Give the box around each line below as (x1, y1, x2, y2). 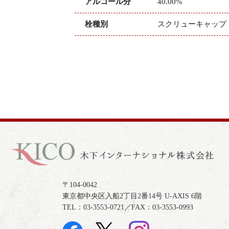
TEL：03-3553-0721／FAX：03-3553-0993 (62, 203, 193, 212)
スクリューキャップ (157, 20, 226, 29)
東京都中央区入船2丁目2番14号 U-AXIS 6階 (62, 192, 202, 200)
